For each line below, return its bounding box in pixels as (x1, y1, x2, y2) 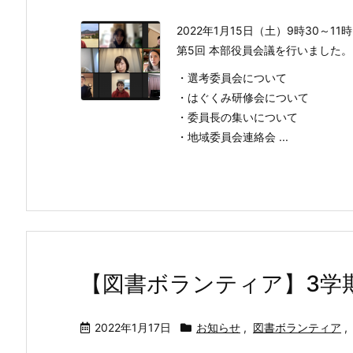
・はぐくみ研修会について (176, 91, 309, 104)
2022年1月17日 (95, 321, 171, 334)
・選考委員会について (176, 71, 287, 84)
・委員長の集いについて (176, 110, 298, 124)
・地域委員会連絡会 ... (176, 130, 288, 143)
